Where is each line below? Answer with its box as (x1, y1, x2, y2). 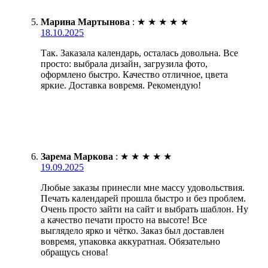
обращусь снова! (41, 247, 108, 258)
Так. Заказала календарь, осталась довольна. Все (41, 48, 238, 59)
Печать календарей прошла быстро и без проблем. (41, 193, 246, 204)
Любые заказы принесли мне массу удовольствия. (41, 182, 245, 193)
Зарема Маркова (41, 151, 113, 162)
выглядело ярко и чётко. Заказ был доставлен (41, 226, 224, 236)
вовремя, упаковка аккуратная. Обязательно (41, 236, 220, 247)
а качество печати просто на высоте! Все (41, 215, 207, 226)
